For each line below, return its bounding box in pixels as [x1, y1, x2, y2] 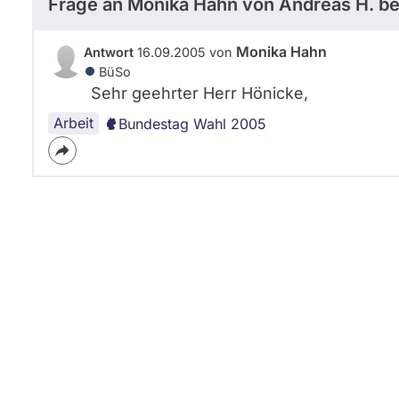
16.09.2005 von [134, 44, 236, 60]
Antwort [84, 44, 134, 60]
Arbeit [53, 113, 94, 132]
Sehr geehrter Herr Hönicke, [91, 83, 308, 102]
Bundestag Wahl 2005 [118, 114, 266, 133]
